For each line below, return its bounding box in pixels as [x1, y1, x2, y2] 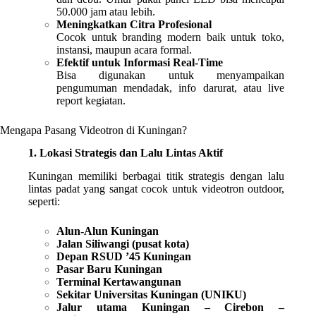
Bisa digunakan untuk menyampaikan [56, 68, 285, 81]
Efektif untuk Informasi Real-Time [56, 56, 223, 68]
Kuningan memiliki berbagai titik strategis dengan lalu [28, 170, 285, 183]
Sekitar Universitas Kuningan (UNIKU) [56, 288, 246, 301]
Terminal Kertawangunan [56, 276, 181, 288]
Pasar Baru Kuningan [56, 263, 162, 276]
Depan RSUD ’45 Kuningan [56, 250, 191, 263]
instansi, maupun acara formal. [56, 43, 192, 56]
